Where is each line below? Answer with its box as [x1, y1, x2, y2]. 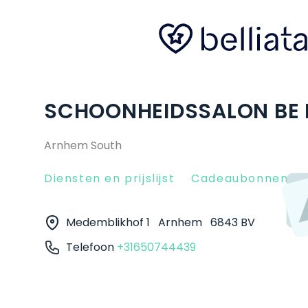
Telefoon [66, 239, 117, 255]
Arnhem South [44, 137, 122, 153]
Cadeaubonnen [191, 170, 289, 186]
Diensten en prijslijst [44, 170, 175, 186]
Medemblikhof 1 [66, 214, 153, 230]
